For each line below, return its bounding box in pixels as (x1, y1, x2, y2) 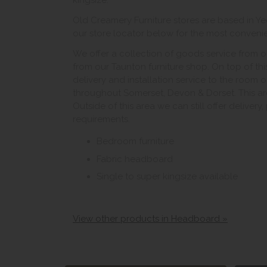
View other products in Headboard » (73, 213, 228, 225)
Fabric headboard (97, 153, 173, 164)
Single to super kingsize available (97, 171, 238, 182)
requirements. (73, 114, 130, 125)
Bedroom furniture (97, 136, 174, 147)
